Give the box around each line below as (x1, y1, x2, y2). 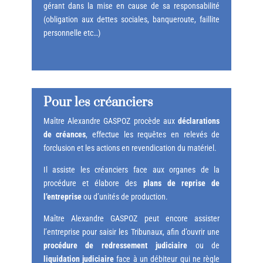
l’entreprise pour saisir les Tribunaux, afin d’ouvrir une (43, 227, 220, 237)
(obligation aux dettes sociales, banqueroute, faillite (43, 15, 220, 25)
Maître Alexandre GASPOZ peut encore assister (43, 214, 220, 224)
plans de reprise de (143, 178, 220, 188)
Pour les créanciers (43, 95, 153, 111)
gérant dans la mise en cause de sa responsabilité (43, 1, 220, 11)
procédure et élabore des (43, 178, 143, 188)
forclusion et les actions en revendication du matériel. (43, 143, 217, 153)
